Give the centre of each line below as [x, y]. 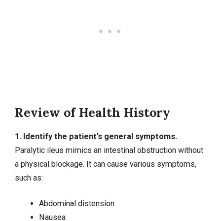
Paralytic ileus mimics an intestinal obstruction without [109, 150]
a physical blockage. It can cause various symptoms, [106, 164]
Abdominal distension [76, 204]
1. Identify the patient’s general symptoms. [96, 136]
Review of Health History [92, 112]
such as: [29, 178]
